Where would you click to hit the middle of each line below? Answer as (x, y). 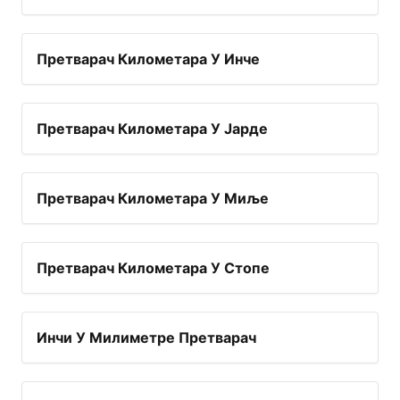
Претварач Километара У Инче (148, 59)
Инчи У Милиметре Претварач (146, 338)
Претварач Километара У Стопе (153, 268)
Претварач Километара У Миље (153, 199)
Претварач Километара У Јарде (152, 129)
